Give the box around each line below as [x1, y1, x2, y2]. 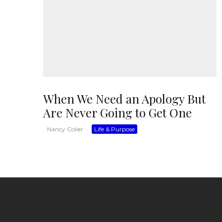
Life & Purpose [94, 125, 135, 133]
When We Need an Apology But [43, 91, 206, 107]
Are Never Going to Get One [43, 105, 192, 120]
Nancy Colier [47, 125, 83, 133]
